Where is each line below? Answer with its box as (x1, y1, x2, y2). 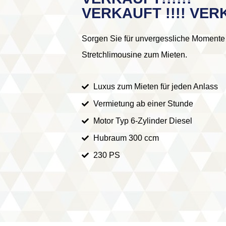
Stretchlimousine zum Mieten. (82, 50, 189, 60)
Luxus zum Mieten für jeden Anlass (93, 82, 218, 91)
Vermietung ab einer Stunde (93, 99, 193, 108)
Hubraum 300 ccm (93, 133, 159, 142)
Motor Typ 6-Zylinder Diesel (93, 116, 192, 125)
